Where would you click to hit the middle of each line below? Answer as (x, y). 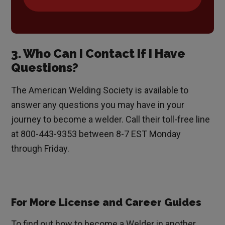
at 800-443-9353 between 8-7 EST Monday (96, 134)
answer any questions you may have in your (98, 105)
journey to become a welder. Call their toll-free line (111, 120)
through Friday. (40, 149)
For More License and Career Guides (106, 203)
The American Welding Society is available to (100, 90)
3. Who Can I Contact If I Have (98, 54)
